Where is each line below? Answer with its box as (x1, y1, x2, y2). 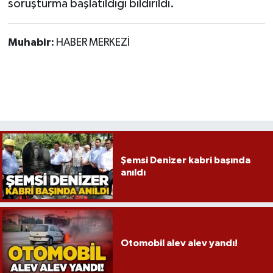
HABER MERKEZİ (55, 37, 130, 49)
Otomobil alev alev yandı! (120, 238, 238, 248)
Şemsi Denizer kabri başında (120, 155, 250, 166)
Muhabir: (7, 37, 56, 49)
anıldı (120, 168, 146, 178)
